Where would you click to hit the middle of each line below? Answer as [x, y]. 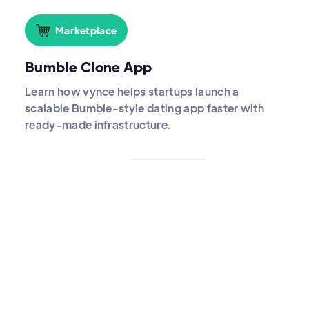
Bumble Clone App [89, 67]
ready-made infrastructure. [98, 125]
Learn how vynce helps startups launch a [132, 92]
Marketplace [86, 30]
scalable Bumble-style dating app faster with [145, 108]
